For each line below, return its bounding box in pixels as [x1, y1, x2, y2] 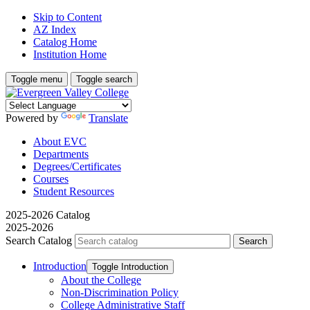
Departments [33, 148, 89, 160]
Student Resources [33, 185, 114, 197]
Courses [33, 173, 69, 185]
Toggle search [76, 74, 132, 84]
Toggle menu [11, 74, 62, 84]
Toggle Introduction [92, 262, 168, 272]
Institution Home [33, 48, 107, 60]
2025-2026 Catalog [6, 209, 90, 221]
